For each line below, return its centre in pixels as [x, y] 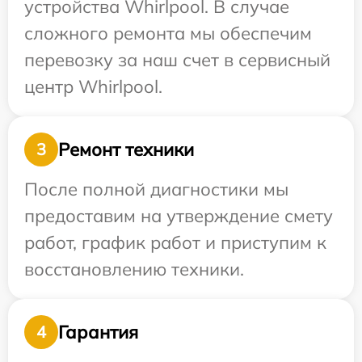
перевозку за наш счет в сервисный [177, 60]
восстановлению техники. [134, 269]
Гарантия [98, 332]
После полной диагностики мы [156, 189]
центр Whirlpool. [93, 87]
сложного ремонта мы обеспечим [168, 34]
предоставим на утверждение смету [179, 216]
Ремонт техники [126, 149]
